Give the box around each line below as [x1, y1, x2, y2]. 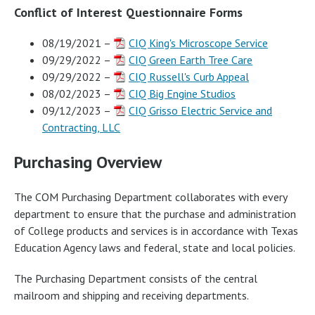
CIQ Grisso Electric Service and [129, 103, 272, 117]
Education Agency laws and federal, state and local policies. [14, 240, 295, 255]
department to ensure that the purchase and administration [14, 207, 296, 221]
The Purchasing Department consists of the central [14, 271, 257, 286]
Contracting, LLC [42, 120, 120, 134]
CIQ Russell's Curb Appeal [129, 69, 249, 84]
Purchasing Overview [14, 150, 162, 173]
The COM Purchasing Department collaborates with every [14, 190, 287, 205]
